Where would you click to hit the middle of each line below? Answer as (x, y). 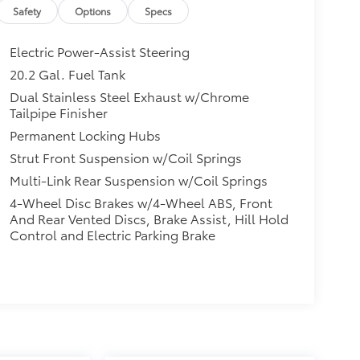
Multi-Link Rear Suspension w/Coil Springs (138, 179)
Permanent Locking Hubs (85, 134)
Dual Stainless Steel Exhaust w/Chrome (129, 96)
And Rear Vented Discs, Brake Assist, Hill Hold (149, 218)
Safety (27, 10)
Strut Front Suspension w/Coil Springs (125, 157)
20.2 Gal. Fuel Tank (67, 73)
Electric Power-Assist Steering (99, 51)
